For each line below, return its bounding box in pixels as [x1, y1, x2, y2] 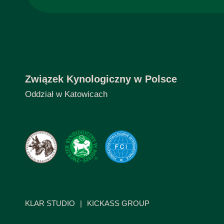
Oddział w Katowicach [25, 89, 107, 99]
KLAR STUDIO [25, 198, 75, 207]
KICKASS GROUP [87, 198, 149, 207]
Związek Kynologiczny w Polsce [25, 73, 177, 85]
